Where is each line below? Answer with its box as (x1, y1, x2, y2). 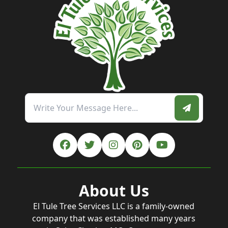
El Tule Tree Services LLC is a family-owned (33, 201, 195, 212)
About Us (78, 180, 149, 202)
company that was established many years (32, 213, 196, 224)
